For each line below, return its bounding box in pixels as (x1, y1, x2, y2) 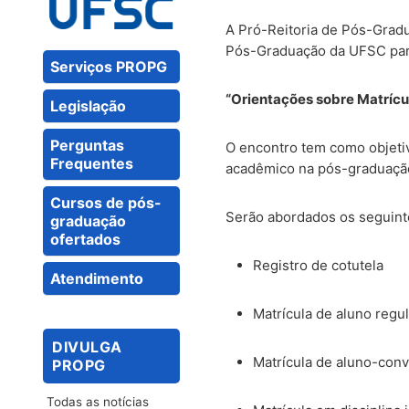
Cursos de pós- (50, 193, 162, 212)
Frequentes (50, 153, 133, 173)
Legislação (50, 96, 126, 115)
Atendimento (50, 268, 143, 288)
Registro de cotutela (253, 257, 383, 275)
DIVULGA (52, 337, 122, 356)
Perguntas (50, 135, 124, 154)
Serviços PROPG (50, 57, 167, 76)
